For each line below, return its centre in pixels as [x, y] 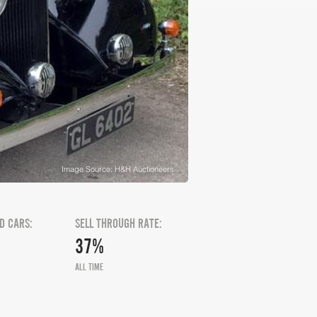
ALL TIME [89, 267]
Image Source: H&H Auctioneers [118, 169]
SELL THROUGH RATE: [119, 223]
